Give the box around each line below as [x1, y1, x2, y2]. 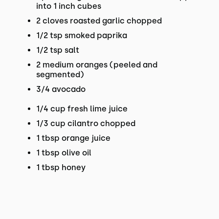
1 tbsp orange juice [36, 133, 110, 143]
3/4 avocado [36, 85, 86, 94]
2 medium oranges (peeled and [36, 60, 157, 69]
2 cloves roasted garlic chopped [36, 16, 162, 25]
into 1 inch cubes [36, 1, 101, 11]
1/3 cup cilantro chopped [36, 119, 135, 128]
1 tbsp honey [36, 163, 86, 172]
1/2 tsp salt [36, 45, 79, 55]
